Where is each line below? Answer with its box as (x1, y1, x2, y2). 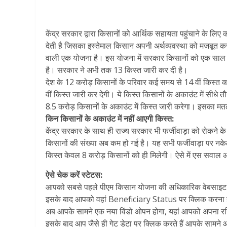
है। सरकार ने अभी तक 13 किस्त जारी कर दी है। (46, 64, 188, 75)
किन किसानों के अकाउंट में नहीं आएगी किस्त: (46, 112, 174, 124)
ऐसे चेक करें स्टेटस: (46, 169, 102, 180)
